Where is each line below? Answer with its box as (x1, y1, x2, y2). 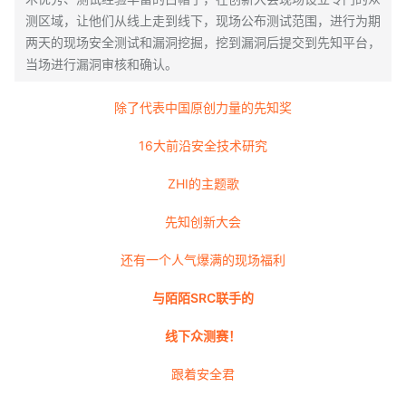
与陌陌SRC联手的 (152, 290, 254, 305)
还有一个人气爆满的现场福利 (121, 252, 285, 267)
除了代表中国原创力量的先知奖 (114, 100, 292, 115)
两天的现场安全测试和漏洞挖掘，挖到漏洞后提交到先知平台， (25, 33, 381, 51)
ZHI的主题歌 (167, 176, 239, 191)
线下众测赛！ (165, 328, 241, 343)
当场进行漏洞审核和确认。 (25, 54, 178, 72)
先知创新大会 (165, 214, 241, 229)
